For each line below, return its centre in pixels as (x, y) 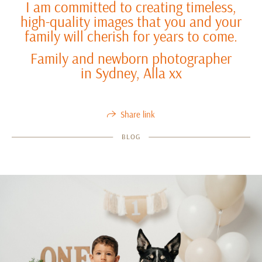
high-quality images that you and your (131, 22)
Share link (137, 114)
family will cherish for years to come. (131, 36)
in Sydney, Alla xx (131, 73)
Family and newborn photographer (131, 58)
